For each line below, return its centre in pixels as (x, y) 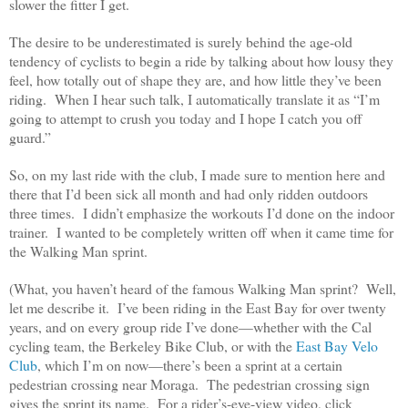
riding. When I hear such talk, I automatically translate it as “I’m (194, 99)
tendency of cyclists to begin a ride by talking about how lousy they (201, 61)
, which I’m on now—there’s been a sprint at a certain (190, 365)
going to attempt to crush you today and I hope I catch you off (186, 118)
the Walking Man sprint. (78, 251)
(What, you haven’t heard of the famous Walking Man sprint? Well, (203, 289)
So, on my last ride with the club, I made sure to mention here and (197, 175)
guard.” (30, 138)
